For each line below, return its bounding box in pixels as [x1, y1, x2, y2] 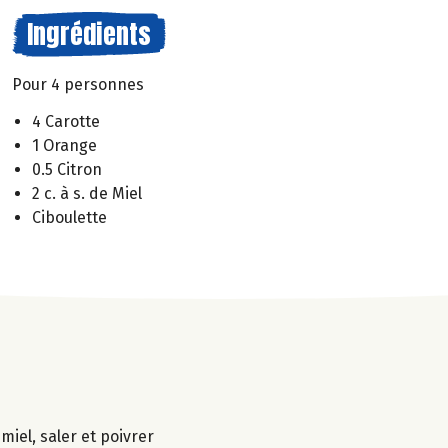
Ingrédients [27, 14, 151, 54]
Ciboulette [32, 207, 107, 227]
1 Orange [32, 135, 97, 155]
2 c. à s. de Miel [32, 183, 142, 203]
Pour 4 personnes [12, 75, 144, 94]
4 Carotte [32, 111, 100, 131]
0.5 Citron [32, 159, 102, 179]
